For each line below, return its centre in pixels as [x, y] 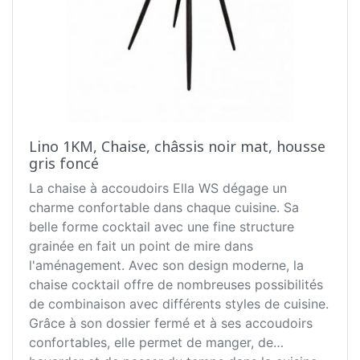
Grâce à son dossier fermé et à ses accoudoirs [171, 323]
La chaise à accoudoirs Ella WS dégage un [158, 188]
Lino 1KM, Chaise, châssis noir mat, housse [177, 147]
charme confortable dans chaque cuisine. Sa [164, 208]
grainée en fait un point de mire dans [141, 246]
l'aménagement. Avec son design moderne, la [166, 266]
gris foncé [64, 164]
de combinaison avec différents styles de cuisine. [179, 304]
